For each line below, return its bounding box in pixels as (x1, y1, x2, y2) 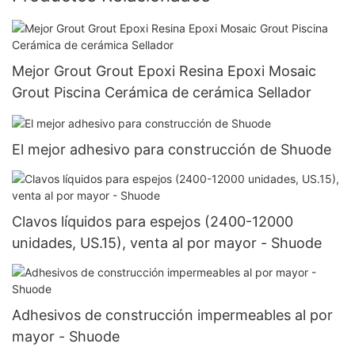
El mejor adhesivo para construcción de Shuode (12, 140, 331, 158)
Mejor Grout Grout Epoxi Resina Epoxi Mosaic (12, 62, 316, 79)
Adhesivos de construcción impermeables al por (12, 307, 333, 324)
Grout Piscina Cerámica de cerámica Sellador (12, 83, 311, 101)
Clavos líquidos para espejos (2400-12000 (12, 213, 293, 231)
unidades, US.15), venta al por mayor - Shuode (12, 235, 322, 252)
